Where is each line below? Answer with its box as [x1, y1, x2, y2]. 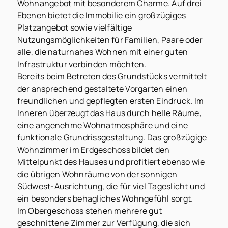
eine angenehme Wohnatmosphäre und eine [17, 120, 188, 131]
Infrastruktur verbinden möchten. [17, 59, 147, 70]
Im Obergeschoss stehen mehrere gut [17, 205, 162, 217]
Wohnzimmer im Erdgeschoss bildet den [17, 144, 170, 156]
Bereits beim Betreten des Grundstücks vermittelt [17, 71, 207, 82]
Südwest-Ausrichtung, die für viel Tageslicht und [17, 181, 205, 192]
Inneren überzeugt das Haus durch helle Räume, [17, 107, 202, 119]
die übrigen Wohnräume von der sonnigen [17, 168, 178, 180]
